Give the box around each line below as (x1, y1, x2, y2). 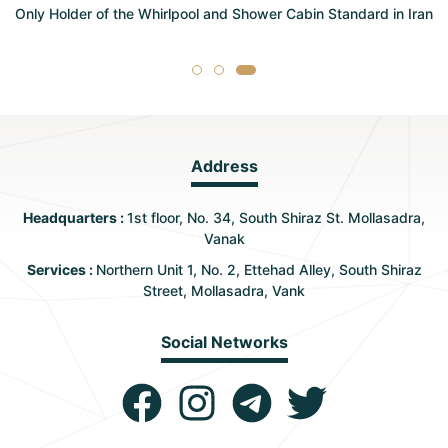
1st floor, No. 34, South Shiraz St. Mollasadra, (127, 208, 425, 226)
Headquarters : (23, 208, 127, 226)
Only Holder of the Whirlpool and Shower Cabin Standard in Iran (15, 4, 433, 22)
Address (190, 155, 258, 176)
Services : (26, 260, 96, 278)
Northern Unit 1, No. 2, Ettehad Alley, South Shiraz (95, 260, 422, 278)
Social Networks (160, 331, 288, 352)
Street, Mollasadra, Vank (143, 281, 305, 299)
